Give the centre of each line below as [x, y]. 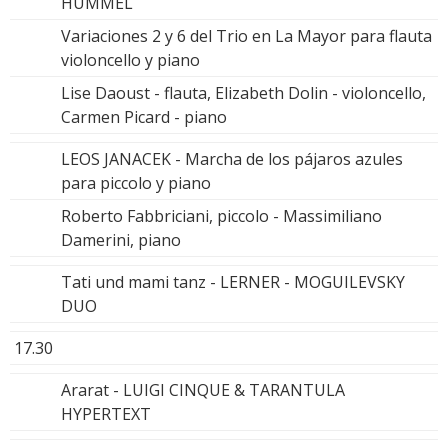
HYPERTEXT [106, 413]
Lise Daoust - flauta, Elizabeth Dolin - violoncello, [243, 92]
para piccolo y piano [136, 182]
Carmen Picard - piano [144, 116]
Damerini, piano [121, 239]
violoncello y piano [130, 59]
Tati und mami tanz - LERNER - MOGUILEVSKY [233, 281]
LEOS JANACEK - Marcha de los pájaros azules [232, 158]
